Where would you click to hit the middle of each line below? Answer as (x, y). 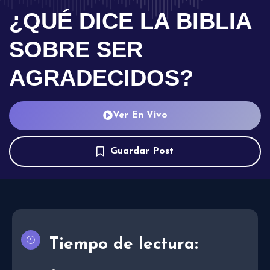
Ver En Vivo (140, 115)
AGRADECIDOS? (101, 77)
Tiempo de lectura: (124, 244)
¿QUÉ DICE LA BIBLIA (130, 21)
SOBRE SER (76, 49)
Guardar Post (142, 152)
